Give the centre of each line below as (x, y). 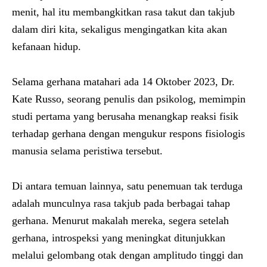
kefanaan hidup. (46, 46)
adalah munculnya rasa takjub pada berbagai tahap (121, 203)
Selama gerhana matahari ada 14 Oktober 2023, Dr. (123, 81)
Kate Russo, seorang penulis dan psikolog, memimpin (129, 99)
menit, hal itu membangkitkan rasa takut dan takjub (123, 12)
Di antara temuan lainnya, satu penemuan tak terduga (127, 186)
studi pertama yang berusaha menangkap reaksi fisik (125, 116)
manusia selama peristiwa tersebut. (87, 150)
